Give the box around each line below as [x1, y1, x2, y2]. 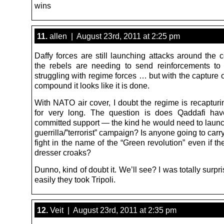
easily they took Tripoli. [34, 174, 115, 184]
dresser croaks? [34, 147, 91, 157]
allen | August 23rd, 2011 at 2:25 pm [47, 31, 180, 40]
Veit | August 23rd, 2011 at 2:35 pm [48, 205, 176, 214]
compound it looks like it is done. [34, 80, 149, 90]
